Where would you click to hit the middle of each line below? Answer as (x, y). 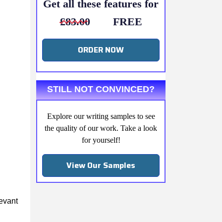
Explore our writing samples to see (101, 116)
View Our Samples (101, 165)
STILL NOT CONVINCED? (101, 89)
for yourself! (101, 140)
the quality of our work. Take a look (101, 128)
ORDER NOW (101, 50)
